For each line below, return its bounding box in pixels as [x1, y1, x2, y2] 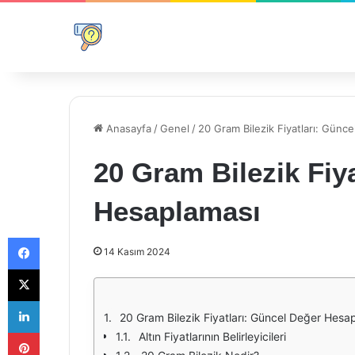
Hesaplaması [94, 196, 261, 227]
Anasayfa [103, 122, 151, 135]
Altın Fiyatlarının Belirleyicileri [139, 330, 286, 343]
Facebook [39, 231, 87, 243]
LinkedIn [39, 294, 80, 307]
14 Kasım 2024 [104, 246, 170, 258]
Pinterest [39, 326, 84, 338]
